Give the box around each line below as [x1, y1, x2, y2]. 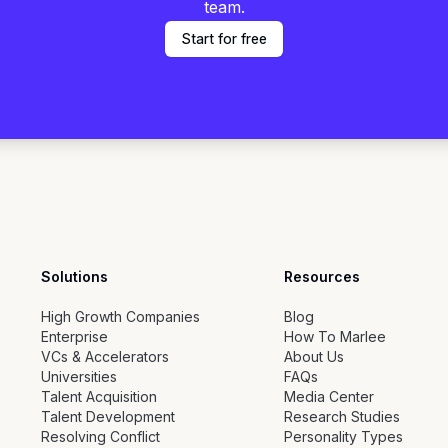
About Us [283, 348, 344, 366]
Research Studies [283, 408, 400, 426]
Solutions [41, 268, 109, 286]
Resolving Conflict [41, 428, 161, 446]
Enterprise [41, 328, 109, 346]
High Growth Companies [41, 308, 201, 326]
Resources [283, 268, 360, 286]
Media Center [283, 388, 374, 406]
